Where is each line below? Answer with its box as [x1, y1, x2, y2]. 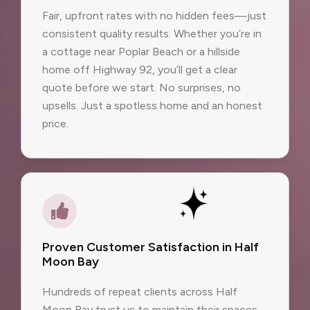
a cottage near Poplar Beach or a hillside [42, 45, 240, 59]
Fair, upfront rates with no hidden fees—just [42, 9, 266, 23]
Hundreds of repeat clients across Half [42, 284, 237, 298]
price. [42, 117, 69, 131]
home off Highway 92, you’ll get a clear [42, 63, 237, 77]
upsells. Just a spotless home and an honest [42, 99, 262, 113]
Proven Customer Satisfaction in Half [42, 239, 259, 255]
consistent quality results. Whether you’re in [42, 27, 262, 41]
